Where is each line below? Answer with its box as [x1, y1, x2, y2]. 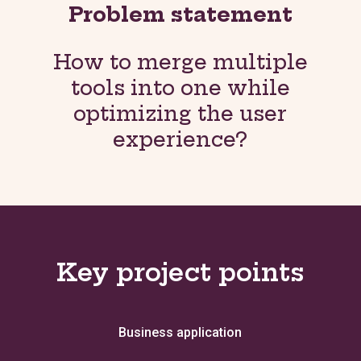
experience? [113, 127, 248, 153]
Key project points [56, 257, 305, 288]
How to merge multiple [52, 49, 308, 76]
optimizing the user [73, 101, 288, 127]
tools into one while [70, 75, 290, 102]
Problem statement [68, 2, 293, 28]
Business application [118, 325, 243, 341]
